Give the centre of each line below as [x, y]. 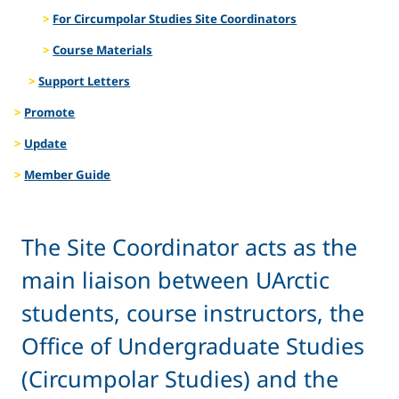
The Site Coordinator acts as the [189, 247]
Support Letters [85, 81]
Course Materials [103, 49]
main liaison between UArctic [175, 280]
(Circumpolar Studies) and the [180, 379]
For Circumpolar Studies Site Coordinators [175, 18]
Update [46, 143]
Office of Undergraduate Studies [193, 346]
